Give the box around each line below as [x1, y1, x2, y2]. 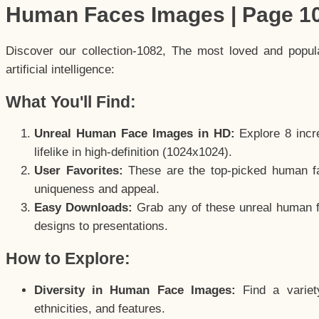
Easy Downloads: [34, 200, 133, 214]
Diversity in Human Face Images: [34, 283, 236, 298]
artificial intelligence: [6, 62, 115, 76]
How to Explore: [6, 249, 130, 268]
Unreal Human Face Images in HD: [34, 126, 235, 140]
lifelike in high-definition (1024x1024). [34, 145, 232, 159]
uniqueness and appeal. [34, 182, 159, 196]
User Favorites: [34, 163, 123, 177]
